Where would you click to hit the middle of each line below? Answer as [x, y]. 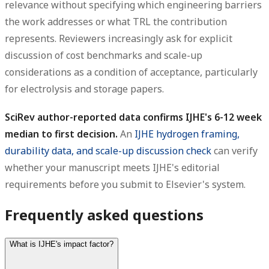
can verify [234, 150]
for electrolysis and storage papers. [84, 89]
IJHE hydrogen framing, [187, 134]
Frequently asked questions [104, 214]
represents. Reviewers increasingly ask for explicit [119, 38]
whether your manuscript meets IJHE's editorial [112, 167]
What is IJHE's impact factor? [62, 244]
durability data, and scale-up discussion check [108, 150]
